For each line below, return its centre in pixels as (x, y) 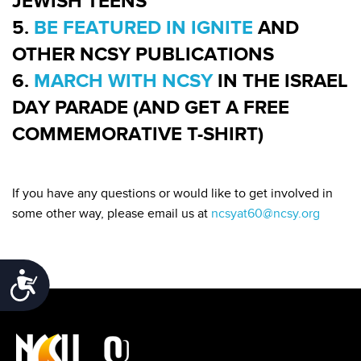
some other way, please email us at (112, 213)
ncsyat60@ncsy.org (266, 213)
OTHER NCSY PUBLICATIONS (143, 54)
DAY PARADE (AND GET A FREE (151, 107)
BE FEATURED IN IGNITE (143, 27)
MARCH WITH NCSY (123, 81)
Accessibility (86, 282)
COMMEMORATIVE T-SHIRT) (138, 134)
